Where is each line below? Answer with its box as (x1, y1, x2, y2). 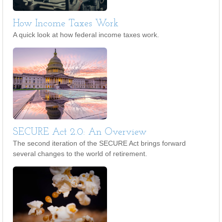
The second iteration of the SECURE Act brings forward (13, 139, 186, 147)
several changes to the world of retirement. (13, 150, 147, 158)
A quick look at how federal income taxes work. (13, 31, 159, 39)
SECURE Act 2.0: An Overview (13, 127, 147, 137)
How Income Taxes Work (13, 19, 118, 29)
